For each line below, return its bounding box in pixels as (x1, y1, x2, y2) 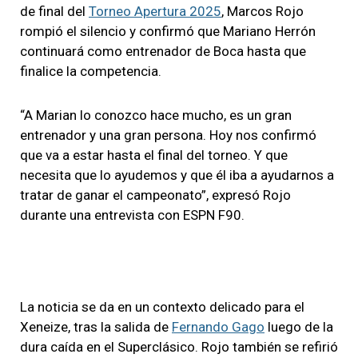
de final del (20, 2, 89, 19)
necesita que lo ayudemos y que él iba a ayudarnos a (20, 166, 334, 183)
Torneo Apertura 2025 (89, 2, 221, 19)
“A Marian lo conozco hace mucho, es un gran (20, 106, 292, 123)
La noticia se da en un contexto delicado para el (20, 298, 304, 315)
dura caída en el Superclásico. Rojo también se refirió (20, 338, 338, 355)
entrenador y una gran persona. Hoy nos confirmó (20, 126, 316, 143)
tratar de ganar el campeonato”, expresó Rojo (20, 186, 291, 203)
